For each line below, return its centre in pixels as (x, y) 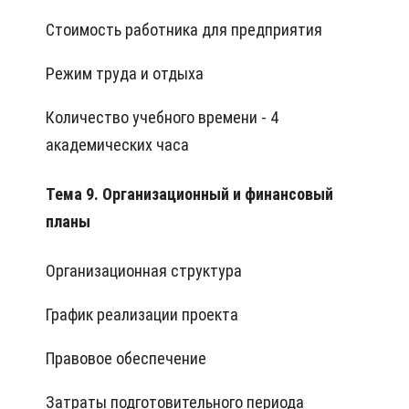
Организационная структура (144, 271)
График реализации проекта (142, 315)
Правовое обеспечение (126, 359)
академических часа (117, 145)
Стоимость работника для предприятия (184, 30)
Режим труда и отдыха (125, 74)
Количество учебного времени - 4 (162, 118)
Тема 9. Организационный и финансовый (189, 194)
